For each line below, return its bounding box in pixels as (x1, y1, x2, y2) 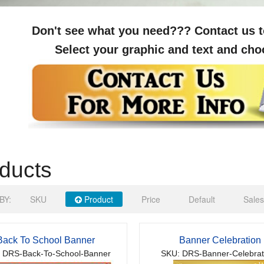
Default (188, 193, 215, 206)
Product (81, 193, 113, 206)
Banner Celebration (179, 235, 262, 246)
